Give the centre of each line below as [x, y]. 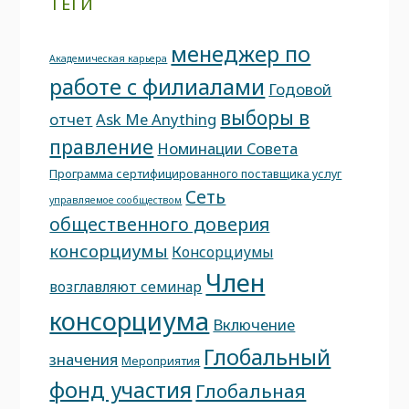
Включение [254, 324]
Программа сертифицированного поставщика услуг [196, 173]
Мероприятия [161, 360]
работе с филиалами [157, 86]
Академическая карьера [109, 58]
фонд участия [121, 389]
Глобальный [267, 357]
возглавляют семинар [126, 286]
